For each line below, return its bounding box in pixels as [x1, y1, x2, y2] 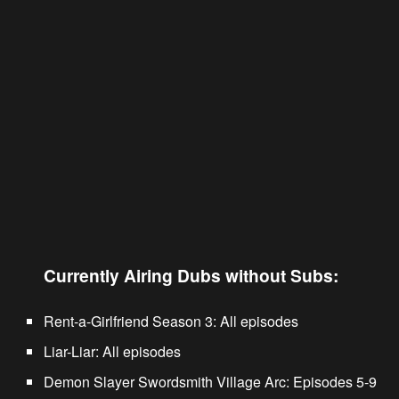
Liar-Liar [44, 340, 96, 362]
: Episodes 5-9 [286, 370, 378, 392]
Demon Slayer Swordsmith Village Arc [44, 370, 287, 392]
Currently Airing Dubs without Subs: [44, 262, 339, 288]
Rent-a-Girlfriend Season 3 [44, 310, 214, 331]
